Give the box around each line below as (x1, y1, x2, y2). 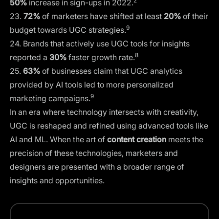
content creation (107, 134, 168, 144)
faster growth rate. (68, 52, 135, 62)
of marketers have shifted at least (42, 11, 164, 21)
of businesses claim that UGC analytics (40, 66, 182, 76)
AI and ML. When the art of (10, 134, 107, 144)
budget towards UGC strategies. (10, 24, 126, 35)
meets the (168, 134, 203, 144)
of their (181, 11, 208, 21)
